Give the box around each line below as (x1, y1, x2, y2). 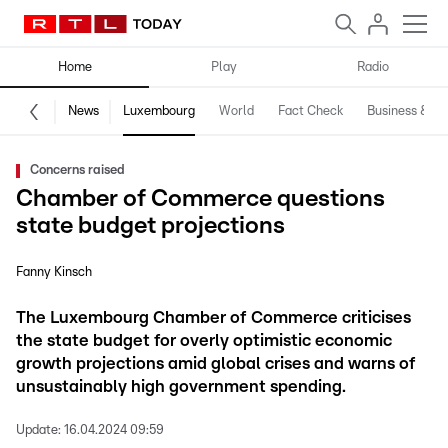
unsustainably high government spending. (16, 378, 346, 395)
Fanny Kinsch (16, 266, 92, 279)
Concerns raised (30, 164, 125, 177)
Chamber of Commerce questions (16, 187, 385, 211)
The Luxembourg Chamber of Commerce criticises (16, 309, 411, 326)
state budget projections (16, 214, 285, 238)
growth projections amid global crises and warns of (16, 355, 416, 372)
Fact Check (278, 105, 343, 118)
